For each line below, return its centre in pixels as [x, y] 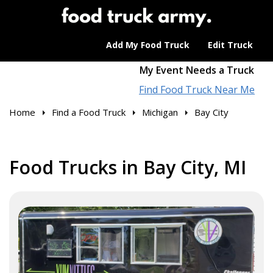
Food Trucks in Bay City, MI [128, 167]
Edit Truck [230, 45]
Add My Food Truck [148, 45]
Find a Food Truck [89, 112]
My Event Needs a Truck [197, 70]
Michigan [160, 112]
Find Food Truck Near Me [197, 90]
